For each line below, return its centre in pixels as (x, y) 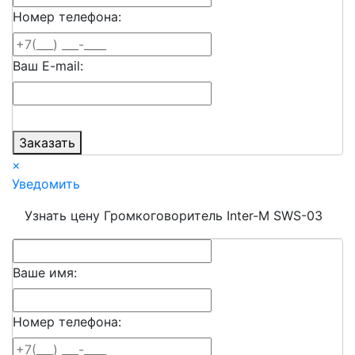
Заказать (47, 143)
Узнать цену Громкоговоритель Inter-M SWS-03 (174, 216)
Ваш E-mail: (48, 66)
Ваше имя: (45, 273)
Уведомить (46, 184)
